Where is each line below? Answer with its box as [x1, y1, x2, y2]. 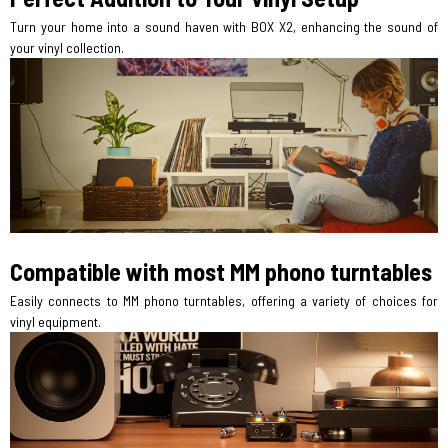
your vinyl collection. [10, 39, 124, 57]
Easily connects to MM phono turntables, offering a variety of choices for [10, 292, 438, 310]
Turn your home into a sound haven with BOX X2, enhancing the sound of [10, 18, 438, 36]
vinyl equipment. [10, 313, 101, 331]
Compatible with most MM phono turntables [10, 257, 432, 287]
